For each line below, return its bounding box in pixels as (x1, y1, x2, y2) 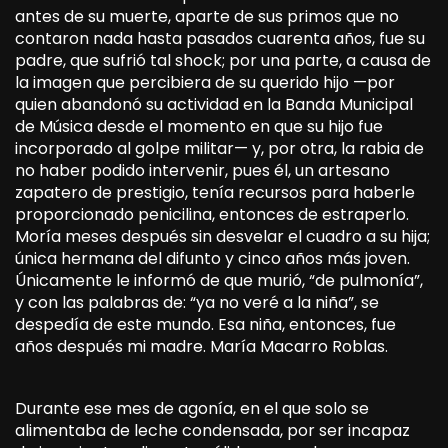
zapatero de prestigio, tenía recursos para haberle (15, 181, 415, 204)
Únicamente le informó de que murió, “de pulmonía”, (15, 269, 423, 292)
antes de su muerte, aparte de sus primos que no (15, 5, 399, 28)
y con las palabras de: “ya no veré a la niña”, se (15, 291, 379, 314)
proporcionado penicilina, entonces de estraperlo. (15, 203, 409, 226)
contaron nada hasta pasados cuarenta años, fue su (15, 27, 425, 50)
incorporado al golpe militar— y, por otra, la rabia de (15, 137, 424, 160)
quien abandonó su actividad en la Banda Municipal (15, 93, 413, 116)
